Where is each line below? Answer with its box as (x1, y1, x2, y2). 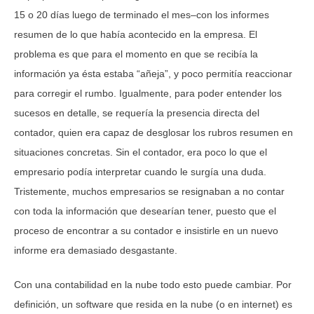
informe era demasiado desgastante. (14, 244, 177, 256)
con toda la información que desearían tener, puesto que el (14, 205, 276, 217)
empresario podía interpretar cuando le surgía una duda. (14, 165, 266, 177)
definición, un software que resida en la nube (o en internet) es (14, 298, 292, 310)
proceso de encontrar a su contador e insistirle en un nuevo (14, 224, 278, 236)
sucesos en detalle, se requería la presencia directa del (14, 107, 259, 118)
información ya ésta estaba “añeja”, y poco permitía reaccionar (14, 67, 292, 79)
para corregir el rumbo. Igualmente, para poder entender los (14, 87, 282, 99)
